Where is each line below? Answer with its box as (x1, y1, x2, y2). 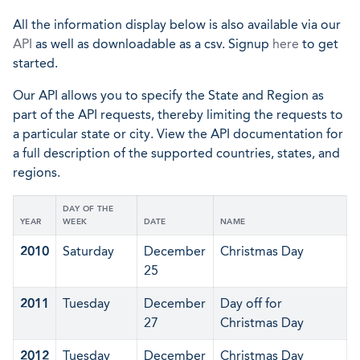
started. (13, 55, 58, 71)
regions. (13, 165, 60, 180)
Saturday (63, 243, 114, 259)
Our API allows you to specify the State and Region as (13, 88, 324, 103)
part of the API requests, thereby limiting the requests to (13, 107, 343, 122)
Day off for (220, 296, 282, 311)
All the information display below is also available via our (13, 17, 341, 32)
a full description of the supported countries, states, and (13, 145, 340, 161)
